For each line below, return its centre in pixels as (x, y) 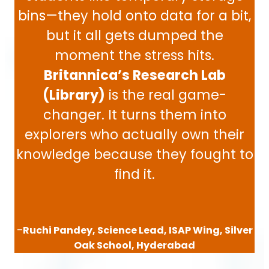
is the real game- (166, 95)
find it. (134, 174)
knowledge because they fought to (134, 155)
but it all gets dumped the (134, 36)
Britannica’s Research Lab (134, 75)
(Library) (74, 95)
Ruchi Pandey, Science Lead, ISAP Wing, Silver (138, 231)
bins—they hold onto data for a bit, (134, 16)
